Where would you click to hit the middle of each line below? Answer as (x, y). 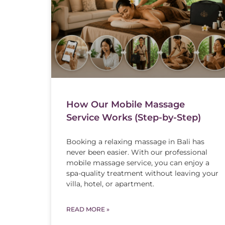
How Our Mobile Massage (126, 104)
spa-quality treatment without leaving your (142, 173)
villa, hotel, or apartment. (110, 184)
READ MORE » (88, 209)
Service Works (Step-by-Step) (134, 117)
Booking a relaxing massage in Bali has (135, 141)
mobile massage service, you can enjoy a (138, 162)
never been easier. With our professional (137, 152)
